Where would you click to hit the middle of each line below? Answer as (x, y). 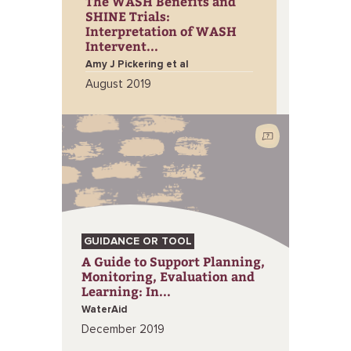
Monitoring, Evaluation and (168, 276)
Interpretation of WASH (161, 31)
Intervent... (122, 46)
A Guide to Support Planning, (173, 261)
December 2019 (123, 329)
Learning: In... (126, 291)
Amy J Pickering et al (137, 65)
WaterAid (105, 310)
